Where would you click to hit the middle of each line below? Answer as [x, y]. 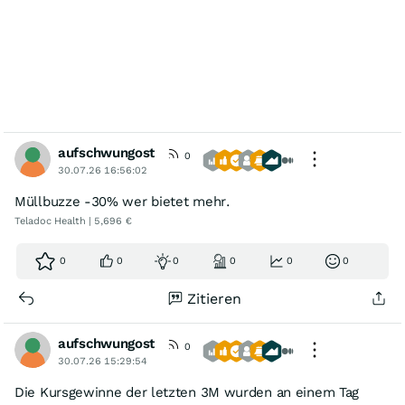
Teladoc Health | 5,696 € [73, 221]
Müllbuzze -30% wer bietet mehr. [122, 202]
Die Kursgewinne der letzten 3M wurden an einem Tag [187, 392]
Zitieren [214, 299]
